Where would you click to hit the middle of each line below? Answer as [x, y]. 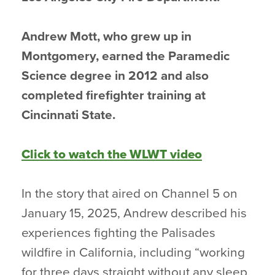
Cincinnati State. [68, 115]
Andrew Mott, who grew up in [107, 37]
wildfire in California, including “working [133, 253]
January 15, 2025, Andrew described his [134, 213]
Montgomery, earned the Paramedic [126, 56]
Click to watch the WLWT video [112, 154]
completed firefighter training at [114, 95]
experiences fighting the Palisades [118, 233]
